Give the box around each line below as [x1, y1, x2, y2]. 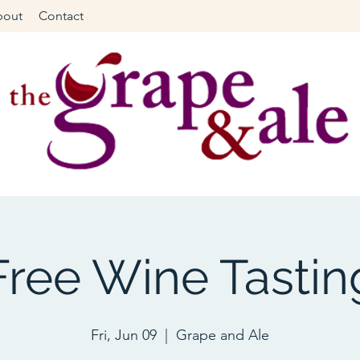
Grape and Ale [176, 326, 269, 344]
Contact [39, 8, 84, 23]
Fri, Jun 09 [91, 326, 157, 344]
